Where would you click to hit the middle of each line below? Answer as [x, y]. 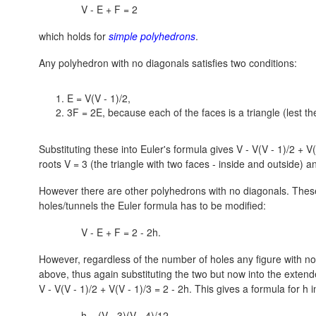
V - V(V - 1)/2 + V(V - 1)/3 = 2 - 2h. [115, 288]
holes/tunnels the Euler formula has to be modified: [152, 205]
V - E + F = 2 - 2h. [121, 232]
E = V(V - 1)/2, [99, 98]
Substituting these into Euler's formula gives [138, 149]
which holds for [74, 36]
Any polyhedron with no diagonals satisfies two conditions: [168, 63]
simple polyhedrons [152, 36]
